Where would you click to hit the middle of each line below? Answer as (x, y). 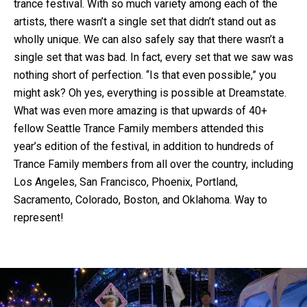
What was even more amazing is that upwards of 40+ (140, 110)
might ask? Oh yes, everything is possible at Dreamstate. (150, 93)
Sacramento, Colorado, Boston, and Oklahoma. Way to (140, 199)
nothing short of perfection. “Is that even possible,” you (145, 75)
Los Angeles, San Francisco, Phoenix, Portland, (126, 182)
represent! (39, 217)
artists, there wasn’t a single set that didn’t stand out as (145, 21)
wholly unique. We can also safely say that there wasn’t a (149, 39)
